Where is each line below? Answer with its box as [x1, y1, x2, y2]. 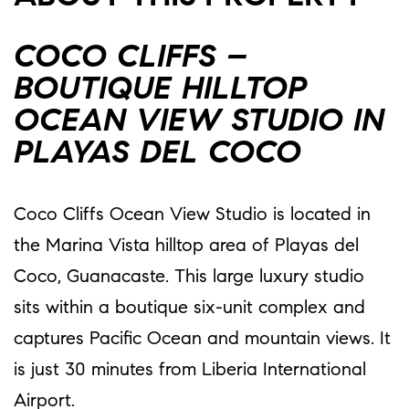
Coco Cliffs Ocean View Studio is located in [14, 205, 371, 225]
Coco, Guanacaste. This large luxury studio [14, 267, 364, 287]
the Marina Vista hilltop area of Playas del [14, 236, 359, 256]
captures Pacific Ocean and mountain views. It [14, 330, 391, 349]
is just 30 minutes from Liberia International [14, 361, 366, 380]
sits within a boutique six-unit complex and [14, 299, 365, 318]
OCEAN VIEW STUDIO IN [14, 106, 384, 139]
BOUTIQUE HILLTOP [14, 74, 307, 107]
